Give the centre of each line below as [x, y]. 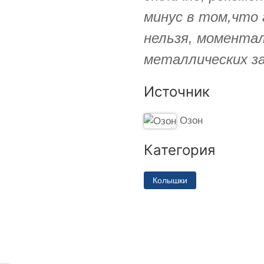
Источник [177, 91]
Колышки [170, 180]
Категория [179, 150]
